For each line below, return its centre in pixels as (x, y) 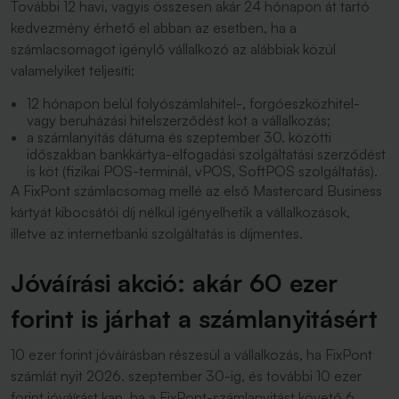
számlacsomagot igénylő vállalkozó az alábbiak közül (173, 49)
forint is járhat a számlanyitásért (194, 318)
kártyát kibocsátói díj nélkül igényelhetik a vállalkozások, (180, 212)
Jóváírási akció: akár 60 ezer (174, 283)
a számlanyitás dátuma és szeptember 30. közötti (179, 137)
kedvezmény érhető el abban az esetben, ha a (154, 28)
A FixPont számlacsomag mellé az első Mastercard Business (196, 191)
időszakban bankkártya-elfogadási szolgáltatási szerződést (206, 154)
